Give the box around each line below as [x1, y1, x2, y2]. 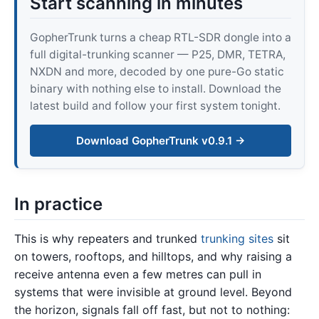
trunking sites [201, 231, 273, 246]
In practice [14, 194, 103, 215]
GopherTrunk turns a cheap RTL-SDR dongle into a [29, 30, 291, 44]
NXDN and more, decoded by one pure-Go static [29, 64, 284, 78]
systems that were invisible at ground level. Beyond [14, 285, 292, 300]
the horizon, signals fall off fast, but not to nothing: [14, 303, 290, 318]
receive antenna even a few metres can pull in [14, 267, 261, 282]
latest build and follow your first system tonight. [29, 98, 281, 113]
